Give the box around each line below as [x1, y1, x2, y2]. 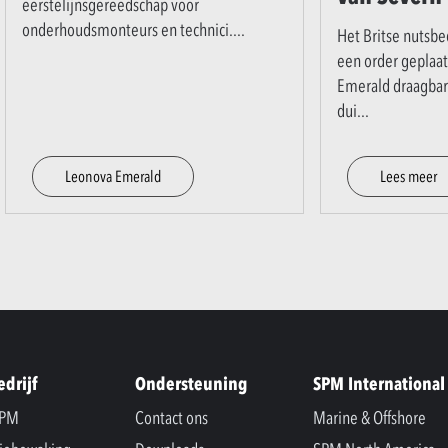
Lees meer [380, 165, 437, 186]
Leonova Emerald [65, 165, 161, 186]
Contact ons [135, 406, 208, 429]
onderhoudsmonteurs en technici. [22, 18, 233, 41]
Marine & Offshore [313, 406, 426, 429]
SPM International [313, 372, 445, 395]
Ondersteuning [135, 372, 247, 395]
